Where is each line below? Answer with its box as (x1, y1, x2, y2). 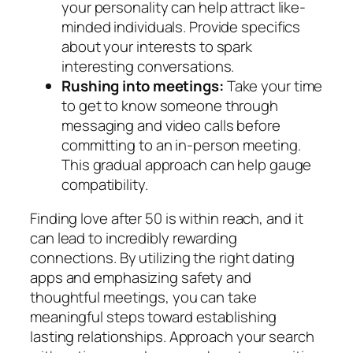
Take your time (223, 75, 323, 96)
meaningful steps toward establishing (30, 307, 277, 328)
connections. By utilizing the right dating (30, 247, 295, 269)
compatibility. (61, 173, 148, 195)
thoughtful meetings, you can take (30, 287, 257, 308)
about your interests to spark (61, 35, 253, 57)
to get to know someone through (61, 95, 278, 116)
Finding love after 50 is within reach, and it (30, 208, 303, 229)
